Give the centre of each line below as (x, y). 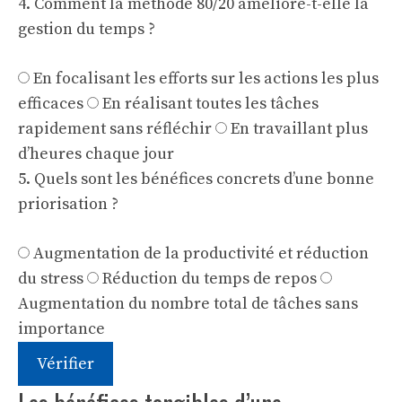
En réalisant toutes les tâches (210, 104)
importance (61, 329)
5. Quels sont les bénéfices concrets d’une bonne (196, 179)
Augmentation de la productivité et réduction (201, 253)
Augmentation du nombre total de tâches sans (188, 304)
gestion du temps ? (87, 29)
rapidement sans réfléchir (115, 129)
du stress (51, 279)
